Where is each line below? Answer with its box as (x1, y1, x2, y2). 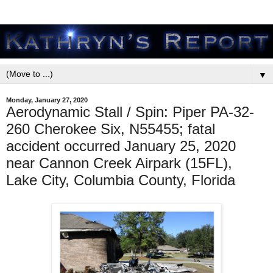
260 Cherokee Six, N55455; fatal (6, 121, 215, 137)
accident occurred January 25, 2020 (6, 138, 236, 154)
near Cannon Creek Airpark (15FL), (6, 155, 232, 171)
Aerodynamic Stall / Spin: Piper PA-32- (6, 104, 254, 120)
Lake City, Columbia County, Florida (6, 172, 235, 188)
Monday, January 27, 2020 (6, 96, 88, 104)
